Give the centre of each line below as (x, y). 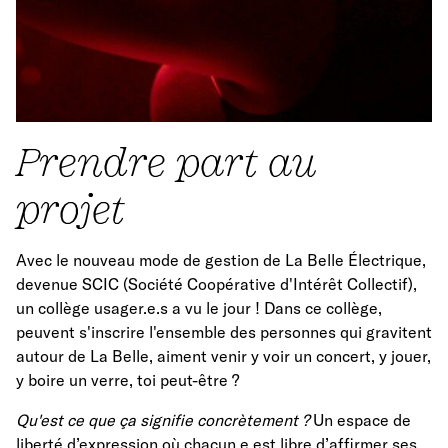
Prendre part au (166, 160)
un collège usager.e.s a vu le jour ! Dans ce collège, (199, 307)
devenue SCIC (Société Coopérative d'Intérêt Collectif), (216, 283)
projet (70, 207)
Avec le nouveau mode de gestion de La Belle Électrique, (221, 259)
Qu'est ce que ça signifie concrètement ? (162, 419)
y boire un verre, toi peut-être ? (127, 379)
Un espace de (360, 419)
